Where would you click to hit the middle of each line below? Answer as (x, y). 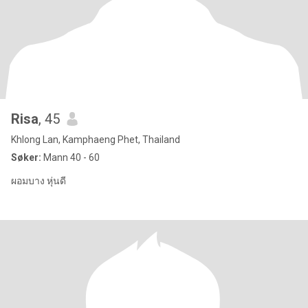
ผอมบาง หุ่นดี (38, 181)
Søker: (26, 157)
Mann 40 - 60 (70, 157)
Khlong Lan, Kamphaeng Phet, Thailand (96, 140)
